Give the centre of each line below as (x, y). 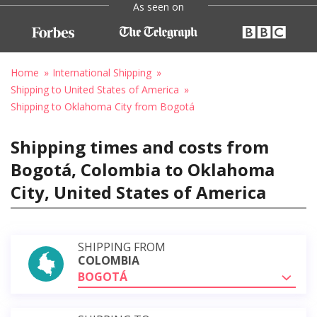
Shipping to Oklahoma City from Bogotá (103, 106)
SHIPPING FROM (122, 247)
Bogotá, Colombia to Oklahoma (143, 169)
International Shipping (102, 72)
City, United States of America (138, 192)
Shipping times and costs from (140, 146)
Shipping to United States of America (95, 89)
